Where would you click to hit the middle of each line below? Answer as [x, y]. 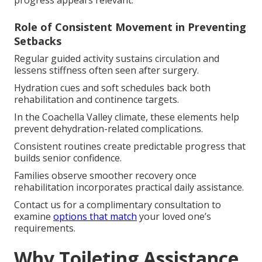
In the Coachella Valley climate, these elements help [127, 117]
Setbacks [38, 41]
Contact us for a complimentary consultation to [118, 205]
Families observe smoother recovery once [105, 176]
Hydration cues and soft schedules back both [112, 88]
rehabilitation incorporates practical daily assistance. [129, 187]
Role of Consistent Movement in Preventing [130, 27]
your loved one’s [174, 217]
